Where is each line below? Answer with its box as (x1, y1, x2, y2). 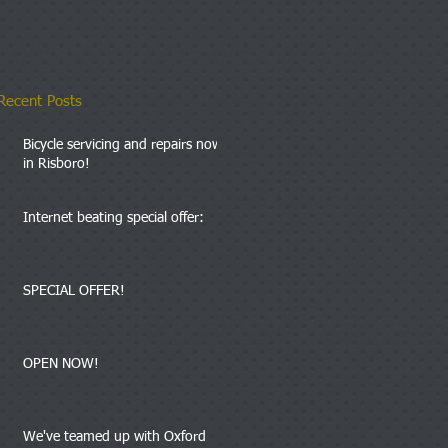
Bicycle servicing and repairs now (23, 137, 222, 152)
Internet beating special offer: (23, 210, 204, 225)
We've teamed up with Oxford (23, 429, 206, 444)
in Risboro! (23, 156, 90, 171)
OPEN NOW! (23, 356, 99, 371)
